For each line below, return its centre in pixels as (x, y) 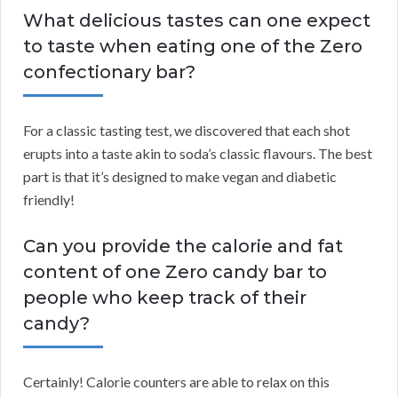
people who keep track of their (165, 297)
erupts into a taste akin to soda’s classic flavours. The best (198, 153)
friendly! (49, 199)
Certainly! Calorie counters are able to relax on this (176, 381)
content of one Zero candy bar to (175, 271)
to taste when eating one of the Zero (193, 46)
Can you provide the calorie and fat (183, 246)
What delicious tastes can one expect (197, 20)
